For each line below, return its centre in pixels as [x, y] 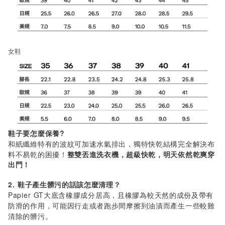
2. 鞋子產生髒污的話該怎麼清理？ [65, 184]
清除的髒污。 [30, 216]
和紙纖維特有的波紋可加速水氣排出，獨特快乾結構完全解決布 [111, 143]
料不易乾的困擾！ [38, 154]
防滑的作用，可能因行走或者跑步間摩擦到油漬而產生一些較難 [111, 205]
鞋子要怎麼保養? [36, 133]
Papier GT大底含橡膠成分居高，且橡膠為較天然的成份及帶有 [111, 195]
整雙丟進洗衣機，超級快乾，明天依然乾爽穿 [141, 154]
